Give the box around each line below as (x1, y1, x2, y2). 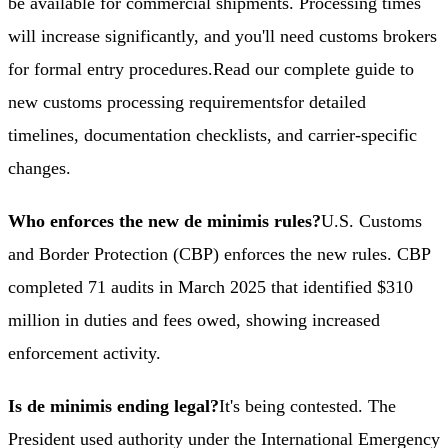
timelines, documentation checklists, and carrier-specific (8, 124, 417, 145)
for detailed (283, 91, 366, 112)
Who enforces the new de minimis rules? (8, 210, 321, 231)
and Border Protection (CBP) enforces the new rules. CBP (8, 243, 430, 264)
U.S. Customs (321, 210, 422, 231)
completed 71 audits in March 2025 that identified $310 (8, 276, 413, 297)
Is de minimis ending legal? (8, 395, 219, 416)
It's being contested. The (219, 395, 396, 416)
